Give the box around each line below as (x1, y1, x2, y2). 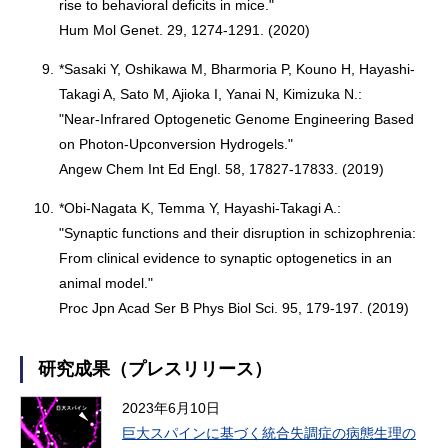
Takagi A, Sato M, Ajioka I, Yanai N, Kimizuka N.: (59, 86, 363, 102)
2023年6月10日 (122, 400, 220, 416)
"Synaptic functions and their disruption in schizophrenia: (59, 225, 417, 241)
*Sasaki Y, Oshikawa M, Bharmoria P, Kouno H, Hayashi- (59, 61, 416, 77)
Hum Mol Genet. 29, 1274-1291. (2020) (59, 22, 311, 38)
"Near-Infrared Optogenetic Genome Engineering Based (59, 111, 415, 127)
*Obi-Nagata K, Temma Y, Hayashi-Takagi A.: (59, 200, 342, 216)
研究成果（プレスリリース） (38, 359, 272, 379)
